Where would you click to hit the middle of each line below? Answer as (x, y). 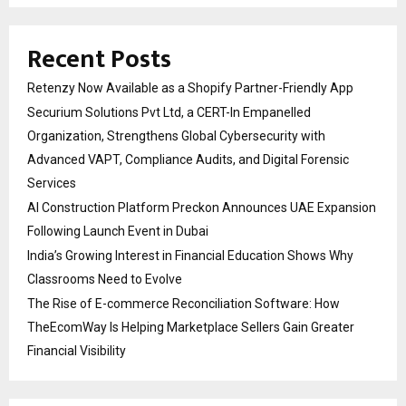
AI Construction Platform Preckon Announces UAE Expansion (202, 208)
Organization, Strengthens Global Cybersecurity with (176, 136)
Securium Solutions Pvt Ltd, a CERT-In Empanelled (169, 113)
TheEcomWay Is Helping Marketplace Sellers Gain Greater (191, 328)
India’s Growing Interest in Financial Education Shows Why (190, 256)
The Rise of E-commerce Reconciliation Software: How (184, 304)
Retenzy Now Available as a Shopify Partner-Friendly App (190, 88)
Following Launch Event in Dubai (118, 232)
